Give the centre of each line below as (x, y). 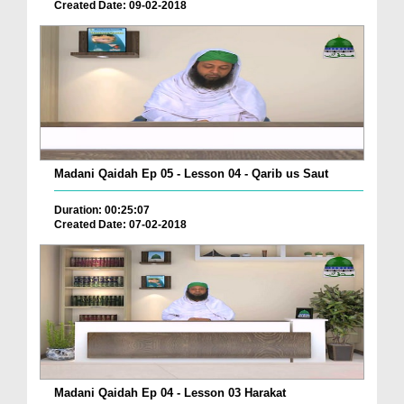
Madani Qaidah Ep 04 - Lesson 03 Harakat (170, 392)
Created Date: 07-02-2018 (120, 225)
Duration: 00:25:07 (102, 211)
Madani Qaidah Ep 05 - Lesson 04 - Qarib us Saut (191, 174)
